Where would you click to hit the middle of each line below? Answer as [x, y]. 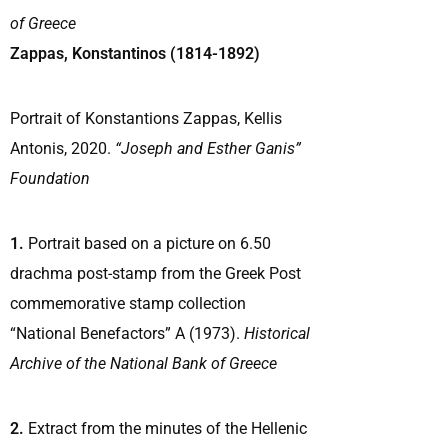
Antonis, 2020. [62, 148]
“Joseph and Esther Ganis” [208, 148]
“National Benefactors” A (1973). [127, 333]
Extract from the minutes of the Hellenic [165, 428]
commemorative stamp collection [128, 303]
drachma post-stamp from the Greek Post [155, 273]
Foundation [50, 178]
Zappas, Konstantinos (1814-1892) [135, 53]
